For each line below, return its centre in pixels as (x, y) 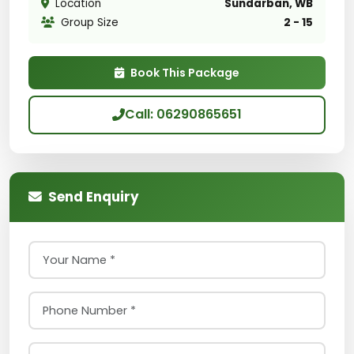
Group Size (90, 23)
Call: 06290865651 (183, 115)
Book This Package (185, 72)
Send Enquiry (94, 196)
